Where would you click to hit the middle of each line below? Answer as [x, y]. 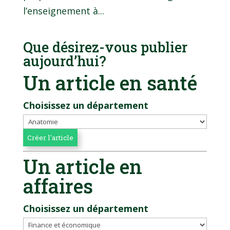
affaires [58, 186]
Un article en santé [110, 82]
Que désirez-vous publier [105, 47]
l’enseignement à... [63, 11]
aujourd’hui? [64, 61]
